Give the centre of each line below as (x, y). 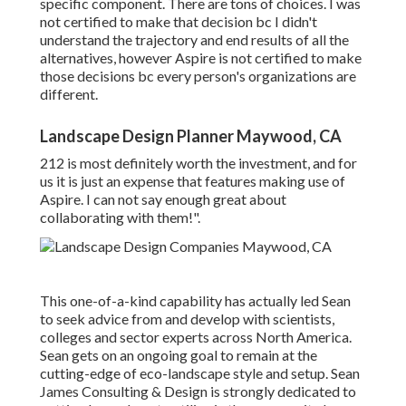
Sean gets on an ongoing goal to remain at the (179, 355)
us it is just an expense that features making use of (193, 181)
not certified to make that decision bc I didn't (179, 22)
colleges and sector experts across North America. (196, 337)
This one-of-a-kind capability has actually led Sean (195, 301)
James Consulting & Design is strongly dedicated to (198, 391)
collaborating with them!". (120, 217)
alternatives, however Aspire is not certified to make (201, 58)
